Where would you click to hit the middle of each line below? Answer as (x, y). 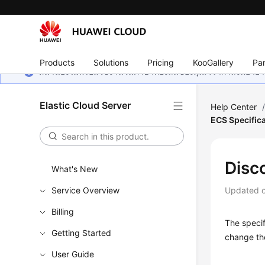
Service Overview (86, 190)
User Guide (73, 254)
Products (57, 62)
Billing (63, 211)
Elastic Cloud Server (85, 105)
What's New (75, 169)
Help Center (234, 107)
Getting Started (82, 233)
